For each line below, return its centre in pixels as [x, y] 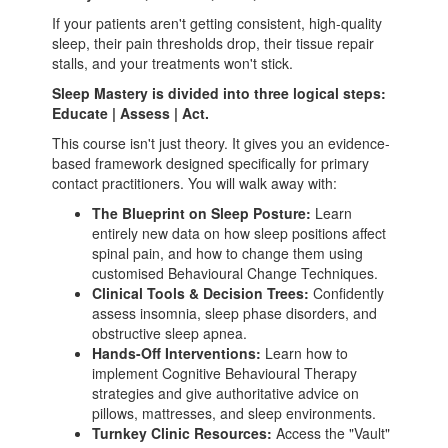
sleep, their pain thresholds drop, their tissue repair [213, 43]
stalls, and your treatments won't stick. [173, 63]
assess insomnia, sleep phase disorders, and [235, 313]
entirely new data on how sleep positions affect [239, 233]
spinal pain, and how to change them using [228, 253]
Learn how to [305, 353]
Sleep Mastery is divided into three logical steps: [219, 93]
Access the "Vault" [331, 433]
